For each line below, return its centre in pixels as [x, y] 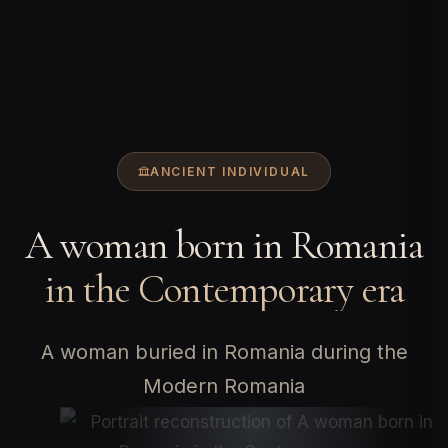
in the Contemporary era [224, 288]
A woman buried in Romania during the [224, 351]
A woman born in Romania [224, 244]
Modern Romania [224, 385]
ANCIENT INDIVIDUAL [230, 171]
